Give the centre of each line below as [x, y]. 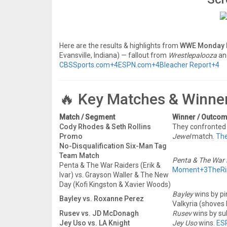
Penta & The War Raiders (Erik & [110, 165]
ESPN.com [135, 65]
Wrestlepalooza [193, 55]
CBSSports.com [85, 65]
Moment [186, 169]
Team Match [79, 155]
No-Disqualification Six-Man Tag [113, 146]
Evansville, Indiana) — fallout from [114, 55]
